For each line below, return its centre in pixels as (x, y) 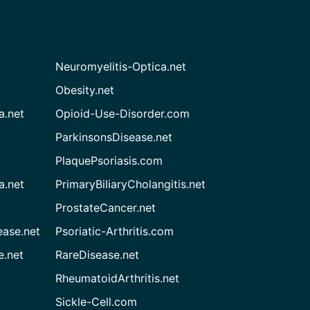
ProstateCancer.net (106, 208)
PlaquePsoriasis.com (109, 161)
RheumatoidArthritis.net (118, 278)
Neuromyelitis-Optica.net (121, 66)
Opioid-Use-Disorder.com (123, 113)
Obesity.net (85, 90)
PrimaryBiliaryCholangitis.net (131, 184)
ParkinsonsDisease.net (114, 137)
